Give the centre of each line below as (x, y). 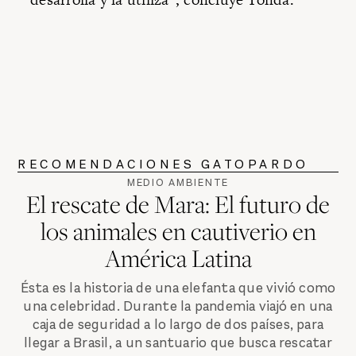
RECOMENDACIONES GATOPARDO (163, 164)
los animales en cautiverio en (178, 231)
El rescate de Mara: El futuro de (178, 204)
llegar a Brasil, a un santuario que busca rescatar (178, 342)
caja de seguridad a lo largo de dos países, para (178, 324)
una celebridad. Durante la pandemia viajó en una (178, 306)
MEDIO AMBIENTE (178, 183)
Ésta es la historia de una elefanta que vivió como (178, 288)
